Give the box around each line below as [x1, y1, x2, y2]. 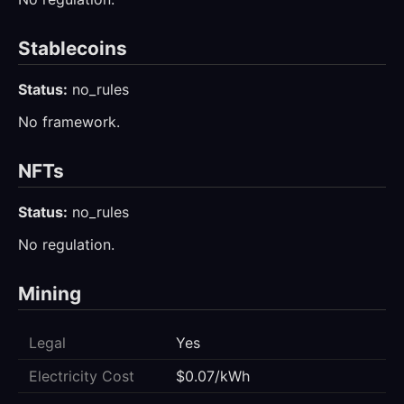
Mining [18, 282, 81, 306]
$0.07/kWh [176, 366, 250, 385]
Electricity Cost [29, 366, 134, 385]
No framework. [18, 113, 120, 132]
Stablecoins [18, 37, 127, 60]
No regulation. [18, 235, 115, 254]
